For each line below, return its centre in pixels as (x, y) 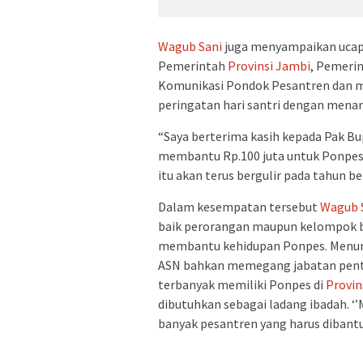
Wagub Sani (190, 47)
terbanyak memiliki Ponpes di (242, 285)
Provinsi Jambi (269, 66)
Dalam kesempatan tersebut (239, 207)
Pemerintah (193, 66)
